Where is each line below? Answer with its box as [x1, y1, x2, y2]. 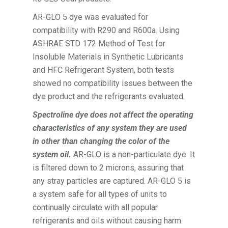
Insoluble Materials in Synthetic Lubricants [33, 51, 184, 62]
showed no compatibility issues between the [33, 78, 193, 88]
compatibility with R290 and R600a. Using [33, 25, 180, 35]
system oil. [33, 149, 72, 159]
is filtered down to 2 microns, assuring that [33, 162, 184, 173]
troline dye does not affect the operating [50, 109, 194, 120]
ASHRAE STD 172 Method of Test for [33, 38, 166, 48]
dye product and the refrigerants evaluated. [33, 91, 185, 101]
